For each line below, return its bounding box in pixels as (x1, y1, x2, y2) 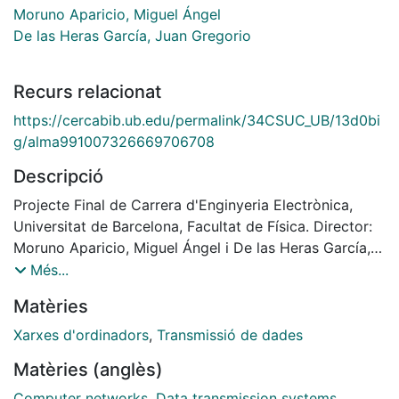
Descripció (13, 165, 103, 187)
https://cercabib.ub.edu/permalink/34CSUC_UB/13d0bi (13, 110, 380, 129)
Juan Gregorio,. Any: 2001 (13, 259, 188, 278)
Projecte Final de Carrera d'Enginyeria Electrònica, (13, 195, 353, 214)
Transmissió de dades (157, 326, 303, 345)
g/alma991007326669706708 (13, 132, 215, 151)
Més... (30, 261, 69, 280)
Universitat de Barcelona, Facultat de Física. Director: (13, 216, 377, 235)
